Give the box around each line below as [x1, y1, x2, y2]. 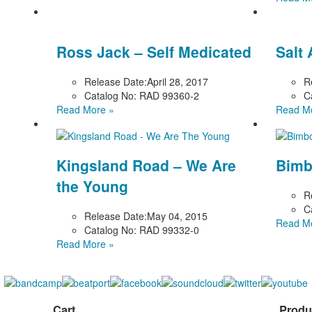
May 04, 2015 [147, 208, 208, 223]
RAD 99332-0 [136, 222, 200, 237]
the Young [56, 175, 129, 197]
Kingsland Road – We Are [56, 155, 237, 176]
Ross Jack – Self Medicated [56, 41, 252, 63]
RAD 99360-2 [136, 88, 200, 102]
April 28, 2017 [147, 74, 209, 88]
